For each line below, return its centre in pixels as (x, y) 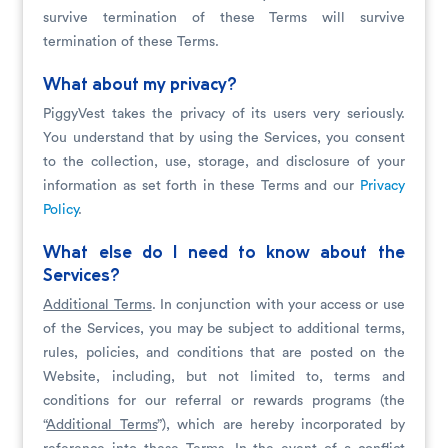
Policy (61, 210)
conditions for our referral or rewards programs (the (224, 401)
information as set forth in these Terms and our (201, 186)
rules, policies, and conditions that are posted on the (224, 353)
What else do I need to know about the (224, 253)
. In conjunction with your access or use (278, 305)
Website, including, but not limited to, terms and (224, 377)
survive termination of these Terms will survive (224, 18)
